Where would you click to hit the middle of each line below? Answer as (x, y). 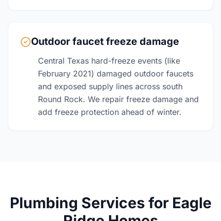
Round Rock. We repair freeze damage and (118, 99)
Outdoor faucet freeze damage (105, 41)
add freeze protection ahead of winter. (110, 112)
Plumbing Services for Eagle (110, 203)
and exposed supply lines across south (110, 86)
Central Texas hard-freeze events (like (109, 61)
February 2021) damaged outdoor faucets (116, 74)
